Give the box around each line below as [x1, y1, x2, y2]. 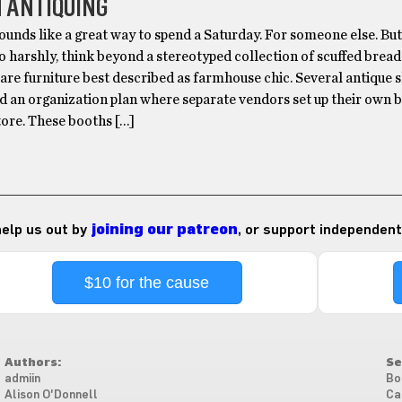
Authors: [4, 357, 61, 370]
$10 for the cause [84, 274, 210, 293]
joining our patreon [90, 223, 238, 238]
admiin [4, 373, 40, 386]
